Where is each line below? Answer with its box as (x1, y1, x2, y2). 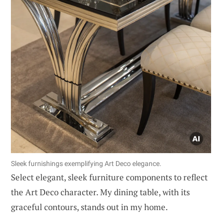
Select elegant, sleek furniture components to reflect (11, 171, 208, 183)
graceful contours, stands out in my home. (11, 201, 168, 213)
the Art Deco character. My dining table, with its (11, 186, 190, 198)
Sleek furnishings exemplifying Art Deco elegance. (11, 159, 162, 167)
